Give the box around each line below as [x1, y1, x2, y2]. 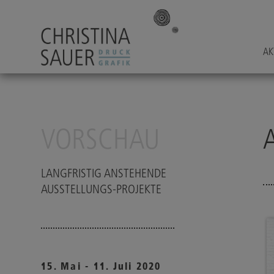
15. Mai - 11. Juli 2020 [41, 261, 161, 272]
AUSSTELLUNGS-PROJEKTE [41, 182, 162, 196]
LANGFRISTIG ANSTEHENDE [41, 166, 167, 180]
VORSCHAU [41, 122, 160, 156]
